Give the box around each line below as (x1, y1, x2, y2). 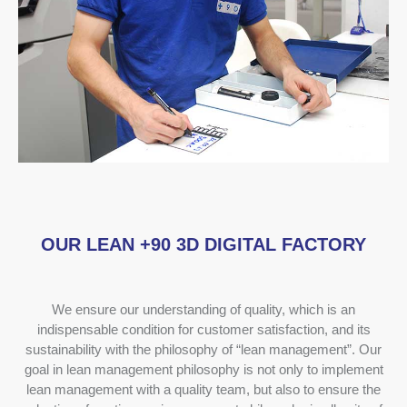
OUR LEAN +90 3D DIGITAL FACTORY (41, 234, 366, 255)
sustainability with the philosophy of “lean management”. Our (25, 342, 382, 358)
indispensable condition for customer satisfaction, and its (36, 322, 371, 338)
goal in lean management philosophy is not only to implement (24, 362, 383, 378)
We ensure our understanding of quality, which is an (52, 302, 355, 318)
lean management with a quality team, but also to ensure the (26, 382, 381, 398)
